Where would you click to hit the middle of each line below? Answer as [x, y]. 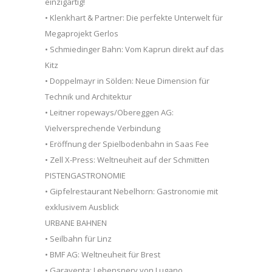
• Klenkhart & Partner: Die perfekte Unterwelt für [134, 17]
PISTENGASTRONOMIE [85, 175]
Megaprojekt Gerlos [82, 33]
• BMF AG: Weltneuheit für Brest [103, 254]
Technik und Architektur [88, 96]
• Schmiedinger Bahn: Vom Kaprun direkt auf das [134, 49]
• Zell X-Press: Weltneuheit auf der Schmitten [127, 159]
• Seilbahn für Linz [78, 238]
